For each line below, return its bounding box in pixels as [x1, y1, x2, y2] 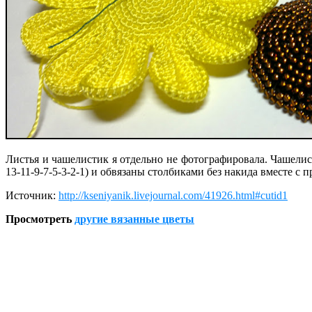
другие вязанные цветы [75, 212, 194, 225]
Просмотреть [6, 212, 75, 225]
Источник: [6, 189, 56, 201]
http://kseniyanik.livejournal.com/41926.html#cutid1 [58, 189, 288, 201]
